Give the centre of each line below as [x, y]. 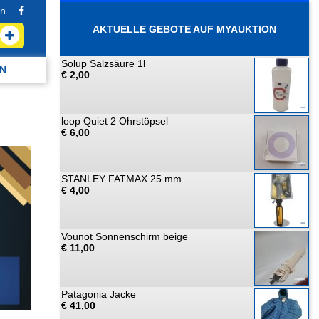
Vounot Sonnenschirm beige [125, 236]
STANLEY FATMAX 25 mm [121, 179]
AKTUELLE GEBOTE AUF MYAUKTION [184, 29]
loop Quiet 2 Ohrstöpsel [115, 121]
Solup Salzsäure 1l [103, 63]
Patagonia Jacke [99, 294]
